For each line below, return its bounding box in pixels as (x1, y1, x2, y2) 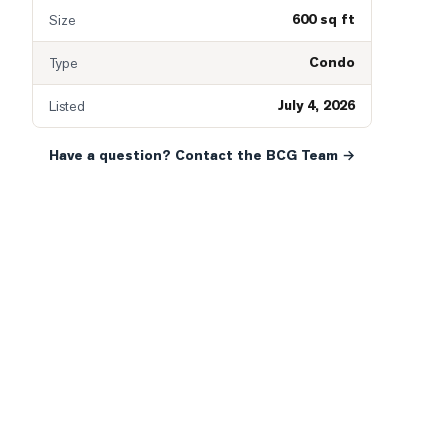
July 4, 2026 (278, 96, 355, 115)
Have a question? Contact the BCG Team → (49, 146, 355, 165)
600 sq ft (292, 10, 355, 29)
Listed (49, 97, 85, 115)
